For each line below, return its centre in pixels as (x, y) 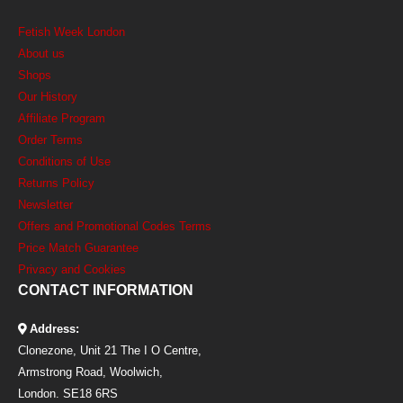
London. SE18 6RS (68, 394)
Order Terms (50, 140)
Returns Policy (56, 184)
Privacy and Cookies (72, 270)
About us (41, 54)
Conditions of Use (64, 162)
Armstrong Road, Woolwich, (90, 372)
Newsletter (45, 205)
